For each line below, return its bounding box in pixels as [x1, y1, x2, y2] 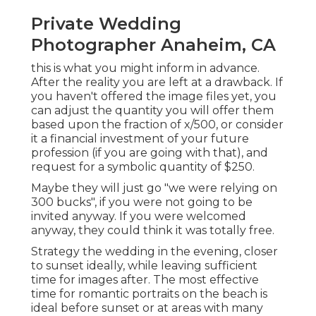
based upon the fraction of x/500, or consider [31, 118, 284, 132]
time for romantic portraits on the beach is [31, 287, 267, 301]
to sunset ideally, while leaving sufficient [31, 259, 257, 273]
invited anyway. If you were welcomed [31, 209, 246, 224]
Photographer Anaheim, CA [31, 35, 276, 56]
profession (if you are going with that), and [31, 146, 268, 160]
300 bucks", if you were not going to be [31, 195, 253, 209]
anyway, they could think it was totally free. [31, 224, 274, 238]
